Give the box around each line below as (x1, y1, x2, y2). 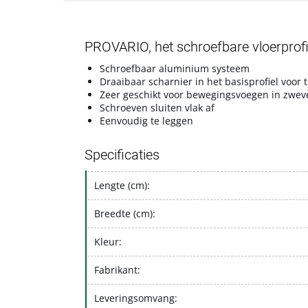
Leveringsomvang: (94, 291, 177, 305)
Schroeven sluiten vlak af (100, 100, 214, 114)
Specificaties (85, 146, 159, 163)
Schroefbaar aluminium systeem (100, 61, 250, 75)
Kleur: (94, 234, 122, 248)
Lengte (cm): (94, 178, 150, 192)
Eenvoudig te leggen (100, 113, 193, 127)
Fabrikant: (94, 263, 140, 276)
